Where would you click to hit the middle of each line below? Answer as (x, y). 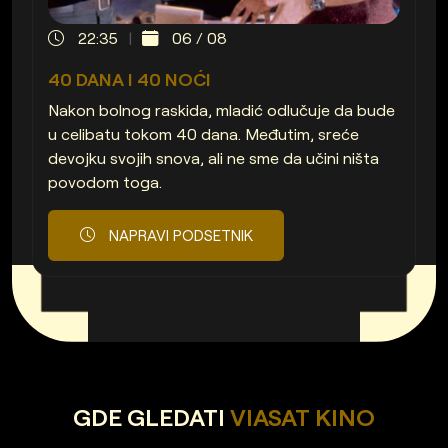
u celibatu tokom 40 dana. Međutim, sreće (203, 134)
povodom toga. (105, 182)
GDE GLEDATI (149, 417)
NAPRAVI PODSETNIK (178, 235)
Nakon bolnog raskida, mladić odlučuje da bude (221, 110)
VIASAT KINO (300, 417)
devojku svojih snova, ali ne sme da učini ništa (213, 158)
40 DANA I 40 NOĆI (129, 79)
